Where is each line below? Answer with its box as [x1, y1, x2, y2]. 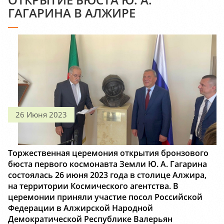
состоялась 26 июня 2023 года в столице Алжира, [8, 169, 206, 180]
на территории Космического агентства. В [8, 180, 178, 191]
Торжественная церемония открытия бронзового [8, 147, 208, 158]
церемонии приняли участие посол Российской [8, 191, 202, 202]
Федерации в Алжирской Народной [8, 202, 153, 213]
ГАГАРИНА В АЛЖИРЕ [8, 4, 135, 21]
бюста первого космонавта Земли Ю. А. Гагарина [8, 158, 207, 169]
